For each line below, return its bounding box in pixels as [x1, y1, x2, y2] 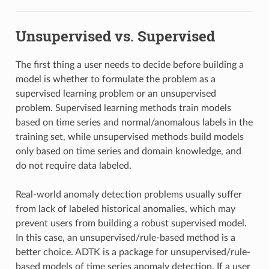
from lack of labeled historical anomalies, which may [15, 204, 235, 214]
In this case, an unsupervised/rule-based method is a [15, 232, 235, 243]
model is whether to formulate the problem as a [15, 74, 216, 84]
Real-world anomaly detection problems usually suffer [15, 189, 242, 199]
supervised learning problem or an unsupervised [15, 88, 216, 98]
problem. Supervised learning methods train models [15, 103, 231, 113]
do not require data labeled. [15, 160, 131, 171]
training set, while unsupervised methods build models [15, 131, 244, 142]
